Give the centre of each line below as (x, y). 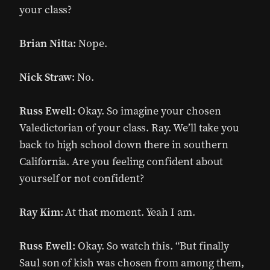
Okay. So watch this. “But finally (154, 246)
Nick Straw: (49, 77)
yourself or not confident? (82, 178)
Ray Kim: (42, 212)
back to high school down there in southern (124, 145)
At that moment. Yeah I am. (130, 212)
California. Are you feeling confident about (121, 162)
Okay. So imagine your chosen (149, 111)
